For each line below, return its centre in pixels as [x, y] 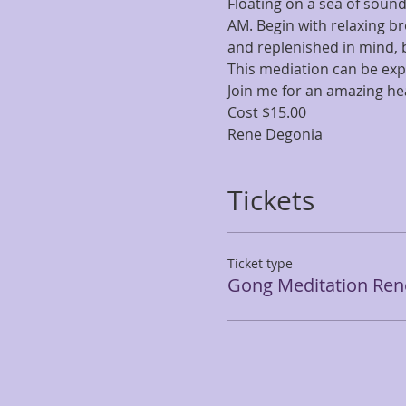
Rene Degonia [275, 134]
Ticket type [260, 263]
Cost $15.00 [268, 112]
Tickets [271, 200]
